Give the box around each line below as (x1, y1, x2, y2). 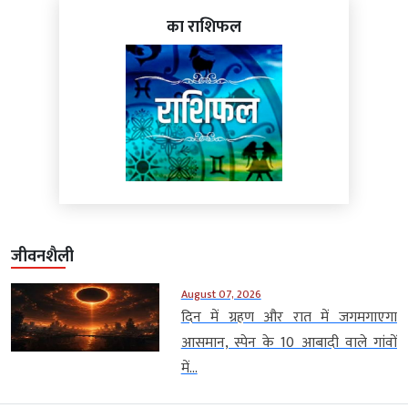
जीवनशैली (11, 243, 74, 271)
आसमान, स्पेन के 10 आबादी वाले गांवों (180, 331, 397, 356)
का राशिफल (167, 14, 241, 42)
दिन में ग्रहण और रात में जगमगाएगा (180, 305, 397, 331)
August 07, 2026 (180, 285, 261, 304)
